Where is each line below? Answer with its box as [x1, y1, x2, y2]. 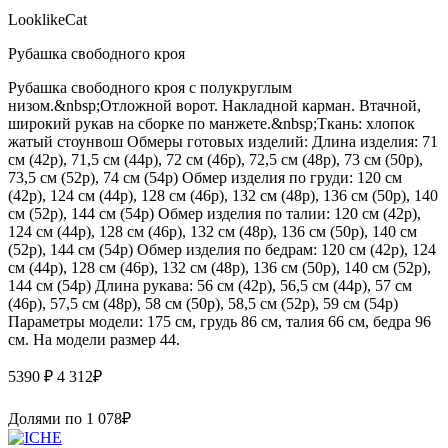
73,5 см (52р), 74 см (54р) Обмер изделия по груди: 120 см [8, 168, 402, 186]
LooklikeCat [8, 10, 87, 28]
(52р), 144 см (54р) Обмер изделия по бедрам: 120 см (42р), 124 [8, 240, 436, 258]
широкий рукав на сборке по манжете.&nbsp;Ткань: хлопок [8, 114, 415, 132]
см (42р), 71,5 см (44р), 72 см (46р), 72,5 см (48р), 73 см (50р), [8, 150, 423, 168]
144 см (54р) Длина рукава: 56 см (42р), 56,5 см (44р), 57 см [8, 276, 412, 294]
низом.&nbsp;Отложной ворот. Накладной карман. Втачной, [8, 96, 421, 114]
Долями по [8, 409, 86, 427]
